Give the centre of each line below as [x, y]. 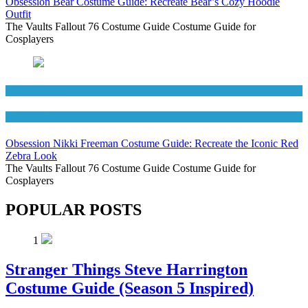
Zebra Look [31, 156]
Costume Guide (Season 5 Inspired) [130, 288]
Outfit [18, 14]
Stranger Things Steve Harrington [126, 269]
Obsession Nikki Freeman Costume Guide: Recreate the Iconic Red [152, 144]
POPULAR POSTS [74, 209]
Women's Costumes [43, 116]
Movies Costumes [39, 90]
